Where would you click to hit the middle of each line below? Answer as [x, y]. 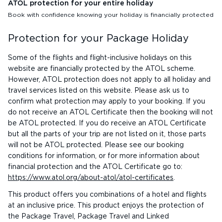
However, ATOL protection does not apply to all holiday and [109, 80]
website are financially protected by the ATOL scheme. [102, 69]
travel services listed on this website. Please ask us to [99, 91]
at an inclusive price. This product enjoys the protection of [106, 206]
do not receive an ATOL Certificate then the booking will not [111, 112]
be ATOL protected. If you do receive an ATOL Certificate [107, 123]
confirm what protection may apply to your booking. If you [107, 102]
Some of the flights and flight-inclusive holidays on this [100, 58]
